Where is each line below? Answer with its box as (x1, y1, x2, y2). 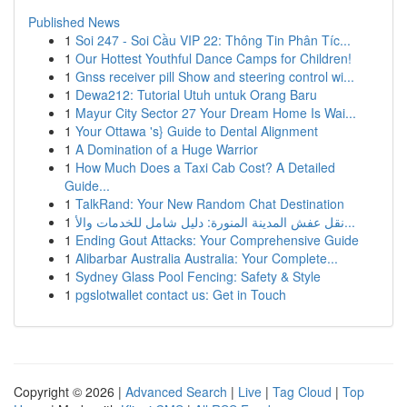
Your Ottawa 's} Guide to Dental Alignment (75, 122, 318, 140)
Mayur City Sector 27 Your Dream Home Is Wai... (75, 104, 356, 122)
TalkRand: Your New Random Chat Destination (75, 194, 344, 213)
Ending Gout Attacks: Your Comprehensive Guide (75, 231, 359, 249)
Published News (28, 13, 120, 31)
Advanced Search (125, 382, 227, 401)
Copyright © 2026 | (14, 382, 125, 401)
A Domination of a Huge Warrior (75, 140, 258, 158)
